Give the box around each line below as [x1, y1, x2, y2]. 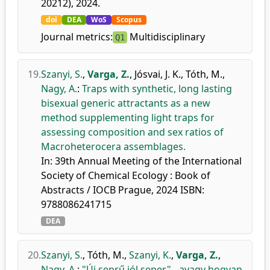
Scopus [116, 14, 142, 25]
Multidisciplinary [127, 30, 205, 43]
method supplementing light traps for [41, 111, 215, 124]
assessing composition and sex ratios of [41, 125, 224, 139]
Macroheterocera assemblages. [41, 140, 186, 153]
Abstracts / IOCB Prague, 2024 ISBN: [41, 183, 204, 196]
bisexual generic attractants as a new [41, 96, 210, 110]
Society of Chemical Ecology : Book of [41, 169, 210, 182]
